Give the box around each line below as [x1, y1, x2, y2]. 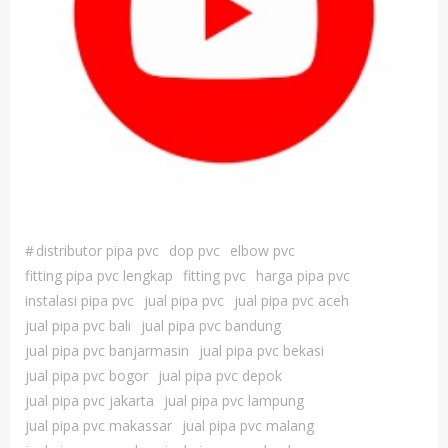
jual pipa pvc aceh [234, 291, 349, 310]
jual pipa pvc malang [182, 416, 314, 435]
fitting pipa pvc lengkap [25, 266, 173, 285]
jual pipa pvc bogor [25, 366, 148, 385]
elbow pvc [230, 241, 295, 260]
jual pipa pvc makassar [25, 416, 172, 435]
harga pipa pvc [256, 266, 350, 285]
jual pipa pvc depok [158, 366, 282, 385]
